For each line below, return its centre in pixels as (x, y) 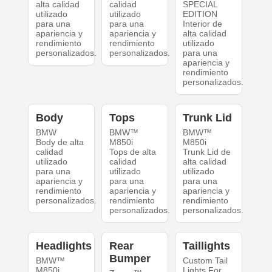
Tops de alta (132, 152)
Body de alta (59, 142)
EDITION (200, 14)
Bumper (130, 259)
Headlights (63, 246)
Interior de (203, 24)
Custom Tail (206, 261)
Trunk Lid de (207, 152)
